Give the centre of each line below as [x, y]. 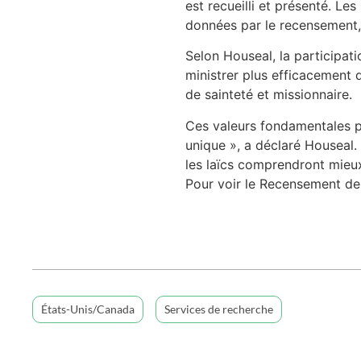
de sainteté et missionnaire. [268, 95]
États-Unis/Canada [88, 309]
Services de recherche [219, 309]
